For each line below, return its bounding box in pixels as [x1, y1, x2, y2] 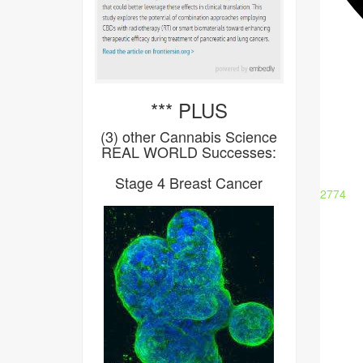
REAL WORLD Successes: [101, 141, 277, 162]
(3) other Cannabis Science [100, 126, 278, 147]
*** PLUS [150, 96, 228, 124]
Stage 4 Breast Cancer [115, 172, 263, 193]
